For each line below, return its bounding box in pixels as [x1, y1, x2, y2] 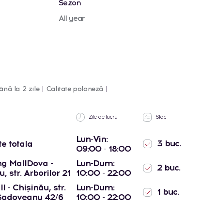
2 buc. [155, 162, 180, 173]
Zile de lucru [87, 113, 117, 120]
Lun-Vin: [76, 133, 108, 144]
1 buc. [155, 186, 179, 197]
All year [58, 13, 85, 23]
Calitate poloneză [46, 84, 104, 93]
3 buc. [155, 138, 181, 149]
